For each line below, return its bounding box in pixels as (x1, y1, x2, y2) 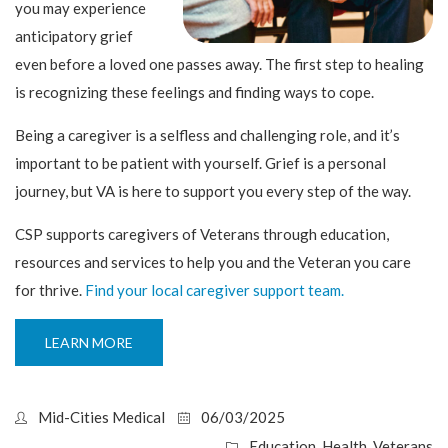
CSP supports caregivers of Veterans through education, (15, 225, 389, 244)
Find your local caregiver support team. (85, 281, 344, 300)
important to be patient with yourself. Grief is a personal (15, 154, 386, 173)
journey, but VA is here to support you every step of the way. (15, 182, 411, 201)
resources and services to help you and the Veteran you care (15, 253, 411, 272)
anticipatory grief (15, 27, 133, 46)
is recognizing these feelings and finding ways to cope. (15, 83, 374, 102)
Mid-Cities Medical (38, 407, 165, 426)
